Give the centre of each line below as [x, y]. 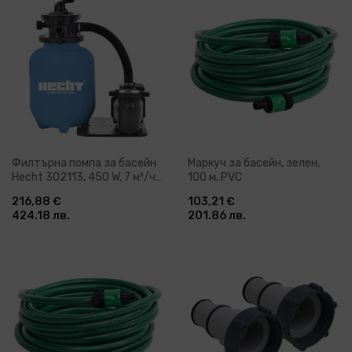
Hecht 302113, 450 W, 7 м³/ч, [85, 178]
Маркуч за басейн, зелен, [254, 163]
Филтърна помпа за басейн [84, 163]
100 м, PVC [215, 178]
